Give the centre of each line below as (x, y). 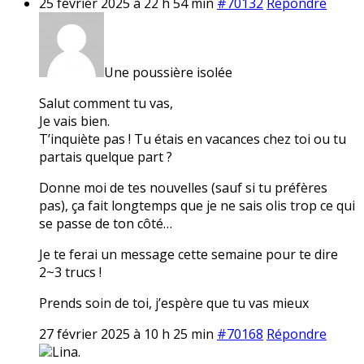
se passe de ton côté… (106, 223)
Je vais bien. (74, 121)
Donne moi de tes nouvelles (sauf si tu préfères (183, 187)
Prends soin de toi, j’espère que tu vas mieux (174, 303)
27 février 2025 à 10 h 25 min (126, 334)
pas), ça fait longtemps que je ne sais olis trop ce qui (197, 205)
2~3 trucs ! (70, 272)
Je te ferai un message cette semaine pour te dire (188, 254)
